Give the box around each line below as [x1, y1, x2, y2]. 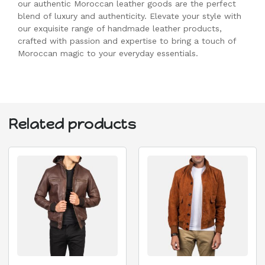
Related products [8, 115, 136, 132]
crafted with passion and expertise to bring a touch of [18, 36, 236, 46]
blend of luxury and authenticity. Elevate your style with [18, 11, 241, 21]
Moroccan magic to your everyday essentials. [18, 49, 198, 59]
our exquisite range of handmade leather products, [18, 24, 222, 34]
